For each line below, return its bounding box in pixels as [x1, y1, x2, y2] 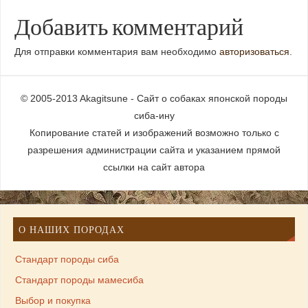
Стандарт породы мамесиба [14, 275, 144, 286]
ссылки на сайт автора [103, 162, 205, 173]
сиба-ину [133, 110, 175, 121]
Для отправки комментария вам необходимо [14, 47, 220, 58]
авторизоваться [219, 47, 290, 58]
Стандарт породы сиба [14, 254, 119, 265]
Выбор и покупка [14, 296, 91, 307]
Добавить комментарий [14, 16, 244, 41]
